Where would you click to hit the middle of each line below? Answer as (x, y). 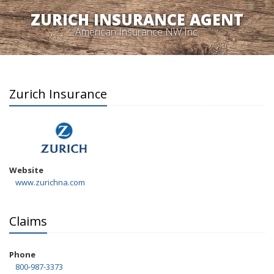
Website (26, 170)
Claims (28, 221)
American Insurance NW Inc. (137, 32)
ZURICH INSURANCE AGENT (137, 19)
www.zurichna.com (50, 182)
